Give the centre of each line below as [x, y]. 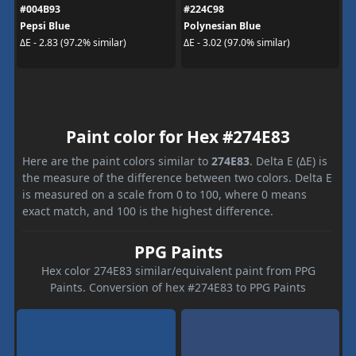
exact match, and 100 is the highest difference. [148, 211]
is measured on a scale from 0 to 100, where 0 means [164, 194]
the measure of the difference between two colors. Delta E [177, 177]
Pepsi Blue [44, 25]
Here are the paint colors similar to [117, 161]
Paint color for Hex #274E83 [178, 136]
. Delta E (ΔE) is [288, 161]
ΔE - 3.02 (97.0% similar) [237, 43]
